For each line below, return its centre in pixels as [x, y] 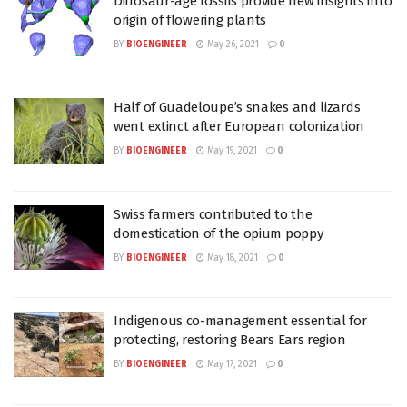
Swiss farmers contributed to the [213, 214]
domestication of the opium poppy [218, 233]
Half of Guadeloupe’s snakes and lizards [237, 107]
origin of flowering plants [190, 20]
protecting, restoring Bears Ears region [230, 340]
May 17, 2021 [231, 364]
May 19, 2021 [231, 151]
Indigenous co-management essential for [240, 321]
